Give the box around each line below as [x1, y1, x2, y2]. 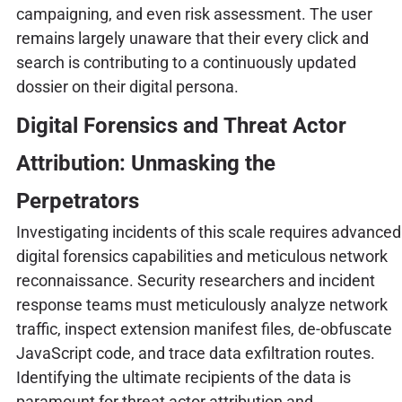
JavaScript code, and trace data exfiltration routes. [15, 344, 375, 363]
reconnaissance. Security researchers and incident [15, 271, 375, 291]
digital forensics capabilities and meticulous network [15, 247, 388, 267]
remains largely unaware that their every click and [15, 29, 369, 48]
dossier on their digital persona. [15, 77, 239, 97]
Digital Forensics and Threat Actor [15, 113, 346, 139]
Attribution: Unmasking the [15, 151, 275, 177]
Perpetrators [15, 188, 139, 214]
